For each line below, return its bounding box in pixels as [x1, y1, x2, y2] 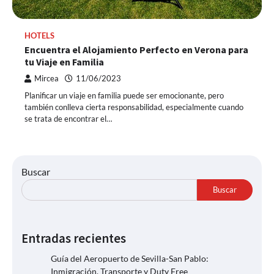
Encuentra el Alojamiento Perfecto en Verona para [24, 43, 248, 56]
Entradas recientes [21, 230, 126, 246]
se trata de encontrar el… [24, 113, 112, 124]
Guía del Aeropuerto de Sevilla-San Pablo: [51, 253, 209, 264]
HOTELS [24, 31, 54, 40]
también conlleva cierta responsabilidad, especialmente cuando [24, 102, 243, 112]
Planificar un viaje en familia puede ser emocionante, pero [24, 90, 224, 100]
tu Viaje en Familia [24, 55, 104, 68]
